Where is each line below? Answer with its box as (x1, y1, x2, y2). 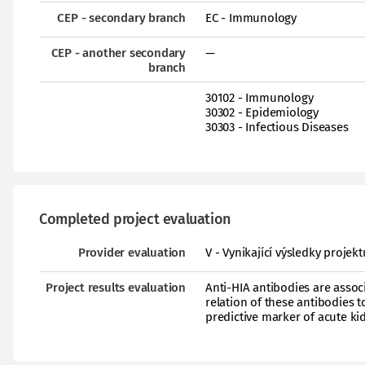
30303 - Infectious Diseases (205, 120, 349, 134)
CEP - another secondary (51, 46, 186, 60)
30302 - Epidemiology (205, 105, 319, 120)
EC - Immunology (205, 11, 297, 25)
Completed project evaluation (39, 210, 231, 228)
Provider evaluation (77, 245, 186, 260)
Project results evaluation (46, 280, 186, 295)
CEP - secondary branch (57, 11, 186, 25)
